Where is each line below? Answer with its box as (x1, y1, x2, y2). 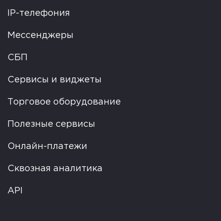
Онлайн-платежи (7, 143, 87, 150)
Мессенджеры (7, 32, 74, 39)
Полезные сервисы (7, 120, 95, 128)
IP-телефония (7, 9, 70, 17)
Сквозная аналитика (7, 165, 103, 173)
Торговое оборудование (7, 98, 121, 106)
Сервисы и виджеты (7, 76, 102, 84)
